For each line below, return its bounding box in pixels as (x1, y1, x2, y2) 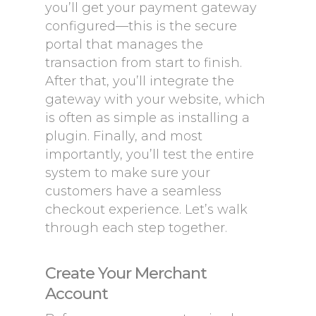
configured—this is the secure (45, 18, 237, 34)
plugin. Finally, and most (45, 128, 202, 144)
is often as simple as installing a (45, 110, 250, 126)
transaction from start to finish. (45, 55, 242, 71)
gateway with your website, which (45, 92, 265, 107)
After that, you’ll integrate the (45, 73, 234, 89)
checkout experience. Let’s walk (45, 202, 248, 217)
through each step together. (45, 220, 227, 236)
